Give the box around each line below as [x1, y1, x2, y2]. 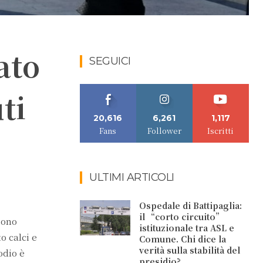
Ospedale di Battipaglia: [139, 200, 242, 211]
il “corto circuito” [139, 211, 224, 222]
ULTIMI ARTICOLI [89, 171, 174, 184]
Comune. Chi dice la [139, 233, 227, 245]
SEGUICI [89, 55, 131, 68]
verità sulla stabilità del [139, 244, 241, 256]
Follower [147, 125, 181, 136]
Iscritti [207, 125, 234, 136]
